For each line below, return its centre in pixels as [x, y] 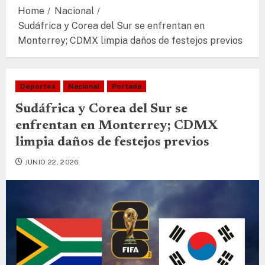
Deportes [38, 86]
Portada [127, 86]
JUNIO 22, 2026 [52, 162]
